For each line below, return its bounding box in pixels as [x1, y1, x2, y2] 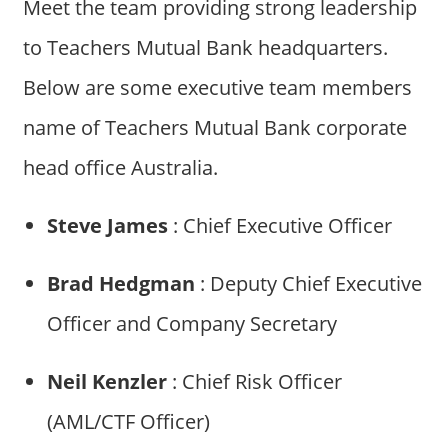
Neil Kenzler [46, 367, 167, 395]
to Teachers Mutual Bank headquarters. [22, 33, 388, 61]
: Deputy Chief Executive [194, 269, 422, 297]
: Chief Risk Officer [166, 367, 342, 395]
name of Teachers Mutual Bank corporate [22, 113, 407, 141]
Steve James [46, 211, 168, 239]
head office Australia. [22, 153, 218, 181]
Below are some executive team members [22, 73, 412, 101]
